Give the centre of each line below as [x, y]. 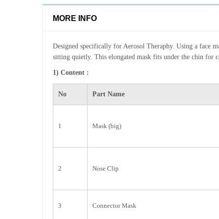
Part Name [109, 94]
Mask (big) [107, 126]
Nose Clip [106, 168]
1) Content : [71, 73]
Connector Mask [114, 205]
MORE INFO [75, 18]
